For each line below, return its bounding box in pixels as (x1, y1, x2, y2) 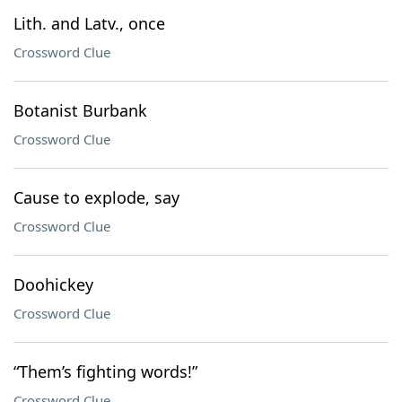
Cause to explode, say (13, 187, 179, 208)
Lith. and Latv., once (13, 13, 165, 34)
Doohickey (13, 274, 93, 295)
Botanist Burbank (13, 100, 147, 121)
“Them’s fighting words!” (13, 361, 197, 382)
